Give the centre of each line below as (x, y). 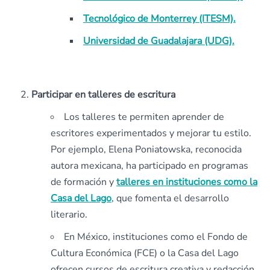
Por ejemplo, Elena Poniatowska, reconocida (146, 149)
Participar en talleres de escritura (103, 95)
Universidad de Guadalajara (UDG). (159, 41)
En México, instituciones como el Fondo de (156, 237)
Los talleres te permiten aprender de (144, 117)
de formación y (83, 182)
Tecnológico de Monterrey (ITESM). (159, 19)
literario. (69, 215)
